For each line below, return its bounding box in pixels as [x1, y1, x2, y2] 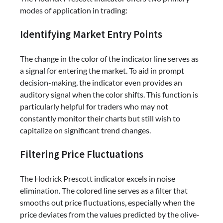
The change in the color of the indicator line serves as [20, 54, 199, 64]
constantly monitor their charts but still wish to [20, 113, 180, 123]
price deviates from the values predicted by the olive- [20, 209, 200, 219]
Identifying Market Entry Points [20, 28, 162, 41]
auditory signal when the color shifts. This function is [20, 90, 198, 100]
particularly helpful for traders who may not [20, 102, 168, 111]
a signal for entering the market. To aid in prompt [20, 66, 184, 76]
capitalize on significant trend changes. [20, 125, 151, 135]
